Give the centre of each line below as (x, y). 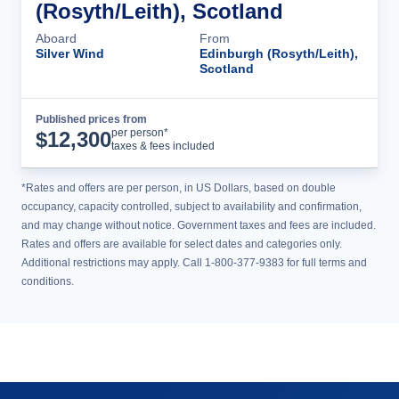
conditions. (48, 281)
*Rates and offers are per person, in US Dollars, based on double (179, 188)
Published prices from (91, 119)
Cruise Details (298, 133)
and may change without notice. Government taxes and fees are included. (199, 225)
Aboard (56, 38)
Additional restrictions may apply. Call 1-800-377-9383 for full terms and (194, 263)
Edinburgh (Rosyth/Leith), (279, 53)
